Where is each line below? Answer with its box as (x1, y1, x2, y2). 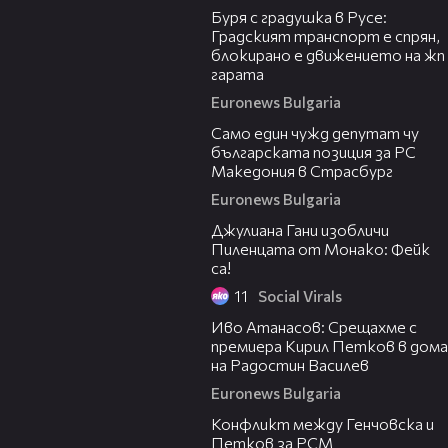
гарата (211, 64, 264, 84)
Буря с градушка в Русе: (211, 7, 387, 27)
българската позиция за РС (211, 142, 416, 162)
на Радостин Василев (211, 355, 369, 375)
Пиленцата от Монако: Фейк (211, 239, 430, 259)
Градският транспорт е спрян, (211, 26, 440, 46)
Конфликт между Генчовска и (211, 414, 434, 434)
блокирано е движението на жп (211, 45, 445, 65)
